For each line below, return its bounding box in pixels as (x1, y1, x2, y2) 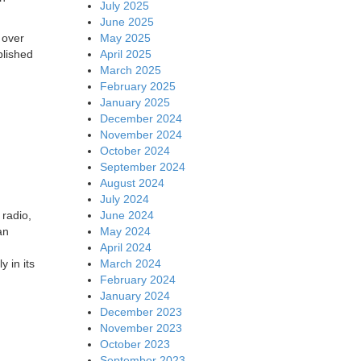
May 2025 (99, 31, 151, 44)
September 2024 (99, 160, 185, 173)
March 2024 (99, 256, 161, 270)
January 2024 (99, 288, 170, 302)
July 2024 (99, 192, 149, 205)
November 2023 (99, 321, 182, 334)
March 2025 (99, 63, 161, 77)
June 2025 (99, 15, 154, 28)
